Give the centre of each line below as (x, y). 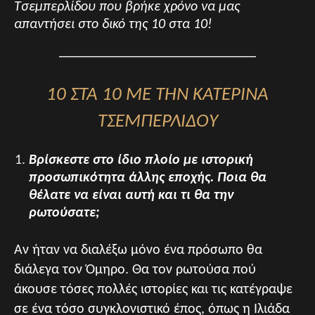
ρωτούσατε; (64, 213)
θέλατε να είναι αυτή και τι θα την (131, 196)
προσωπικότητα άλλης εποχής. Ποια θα (148, 178)
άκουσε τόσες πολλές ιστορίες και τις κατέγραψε (153, 290)
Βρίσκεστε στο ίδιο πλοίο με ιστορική (141, 161)
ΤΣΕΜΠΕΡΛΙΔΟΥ (157, 122)
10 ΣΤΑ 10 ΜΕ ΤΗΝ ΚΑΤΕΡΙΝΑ (157, 96)
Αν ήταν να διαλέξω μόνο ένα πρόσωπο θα (138, 251)
